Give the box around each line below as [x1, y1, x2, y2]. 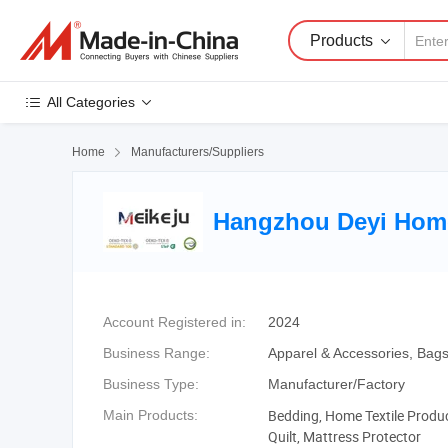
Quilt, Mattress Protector [268, 427, 421, 446]
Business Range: [103, 345, 210, 361]
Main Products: [103, 407, 198, 423]
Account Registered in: [103, 314, 246, 330]
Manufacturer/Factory [268, 376, 405, 392]
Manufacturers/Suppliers [131, 145, 264, 159]
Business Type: [103, 376, 199, 392]
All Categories [47, 94, 135, 110]
